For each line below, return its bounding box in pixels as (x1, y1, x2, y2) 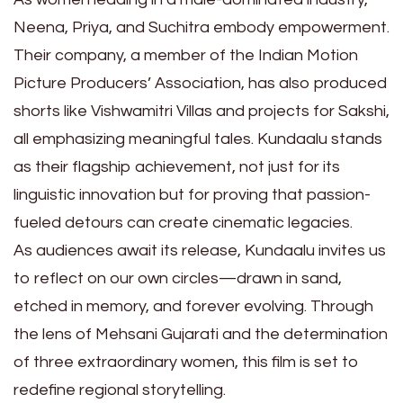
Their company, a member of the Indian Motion (13, 47, 358, 65)
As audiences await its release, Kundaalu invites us (13, 242, 386, 260)
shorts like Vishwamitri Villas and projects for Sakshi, (13, 103, 390, 121)
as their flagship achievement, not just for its (13, 158, 340, 176)
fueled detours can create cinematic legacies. (13, 214, 353, 232)
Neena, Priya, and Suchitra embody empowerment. (13, 19, 390, 37)
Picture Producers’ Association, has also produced (13, 75, 387, 93)
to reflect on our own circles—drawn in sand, (13, 270, 342, 288)
